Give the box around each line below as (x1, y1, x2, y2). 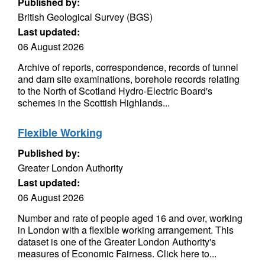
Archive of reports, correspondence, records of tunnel (18, 60, 238, 74)
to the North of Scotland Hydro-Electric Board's (18, 84, 212, 98)
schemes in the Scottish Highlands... (18, 96, 170, 109)
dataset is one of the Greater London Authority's (18, 235, 216, 248)
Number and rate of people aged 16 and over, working (18, 211, 243, 225)
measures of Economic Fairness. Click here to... (18, 247, 216, 260)
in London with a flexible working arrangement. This (18, 223, 234, 237)
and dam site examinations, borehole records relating (18, 72, 240, 86)
